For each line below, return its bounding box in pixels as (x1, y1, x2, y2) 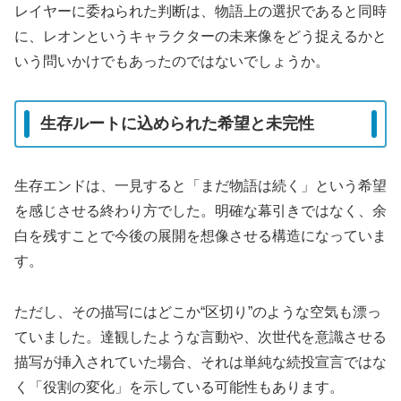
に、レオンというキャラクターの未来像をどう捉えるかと (14, 28, 387, 44)
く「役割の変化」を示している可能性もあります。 (14, 379, 344, 395)
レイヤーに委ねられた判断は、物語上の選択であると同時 (14, 3, 387, 19)
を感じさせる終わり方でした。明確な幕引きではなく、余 (14, 202, 387, 218)
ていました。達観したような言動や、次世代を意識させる (14, 328, 387, 345)
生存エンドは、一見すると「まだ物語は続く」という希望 (14, 177, 387, 193)
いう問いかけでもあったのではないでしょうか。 (14, 53, 329, 69)
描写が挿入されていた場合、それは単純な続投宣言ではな (14, 354, 387, 370)
